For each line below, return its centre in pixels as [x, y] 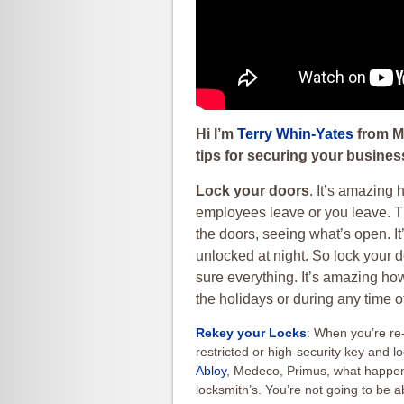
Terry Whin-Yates [295, 134]
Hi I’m [216, 134]
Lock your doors [252, 191]
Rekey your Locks [251, 333]
